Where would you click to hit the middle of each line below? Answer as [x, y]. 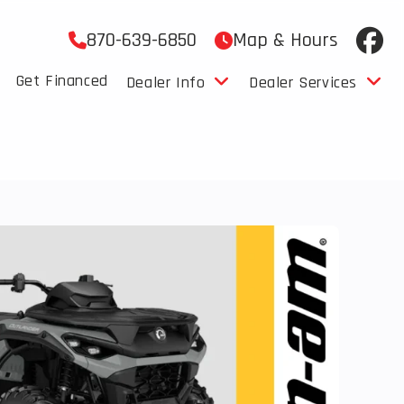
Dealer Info [165, 83]
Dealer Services [303, 83]
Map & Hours [285, 41]
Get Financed [62, 81]
